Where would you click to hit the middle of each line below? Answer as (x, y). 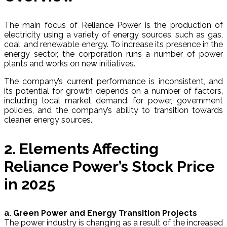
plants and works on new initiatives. (70, 63)
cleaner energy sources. (48, 120)
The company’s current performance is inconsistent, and (113, 81)
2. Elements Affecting (81, 148)
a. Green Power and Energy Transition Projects (101, 213)
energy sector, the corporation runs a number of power (113, 54)
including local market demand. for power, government (113, 100)
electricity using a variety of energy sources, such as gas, (113, 34)
